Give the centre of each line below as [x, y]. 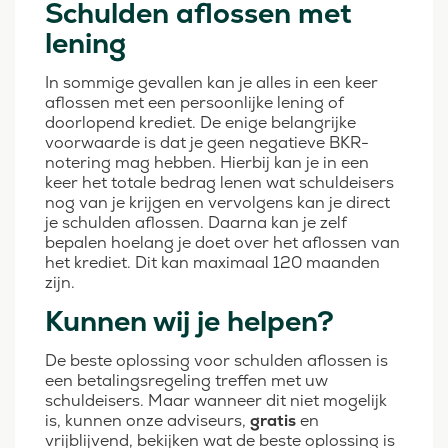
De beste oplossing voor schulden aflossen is [216, 361]
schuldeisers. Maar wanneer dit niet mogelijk [216, 401]
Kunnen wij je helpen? [189, 321]
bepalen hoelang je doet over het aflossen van [222, 243]
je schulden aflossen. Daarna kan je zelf [196, 223]
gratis [273, 421]
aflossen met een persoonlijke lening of [194, 103]
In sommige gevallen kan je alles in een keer [211, 83]
